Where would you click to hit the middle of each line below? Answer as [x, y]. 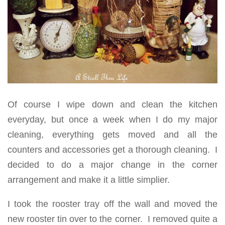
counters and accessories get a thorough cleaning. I [113, 149]
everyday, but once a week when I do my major [113, 119]
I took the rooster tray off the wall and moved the [113, 204]
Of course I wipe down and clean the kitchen [113, 104]
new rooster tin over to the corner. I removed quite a [113, 219]
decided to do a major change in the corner [113, 164]
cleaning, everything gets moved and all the [113, 134]
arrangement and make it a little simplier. [89, 180]
